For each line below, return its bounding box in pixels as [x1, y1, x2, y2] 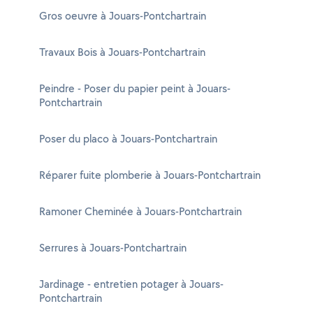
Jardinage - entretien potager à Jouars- [39, 277, 224, 291]
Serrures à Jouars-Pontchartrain [39, 240, 187, 255]
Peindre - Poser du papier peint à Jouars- [39, 81, 231, 96]
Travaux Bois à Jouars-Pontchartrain [39, 45, 205, 59]
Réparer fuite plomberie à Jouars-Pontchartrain [39, 168, 261, 182]
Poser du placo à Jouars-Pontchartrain [39, 131, 217, 146]
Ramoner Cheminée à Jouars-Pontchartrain [39, 204, 242, 219]
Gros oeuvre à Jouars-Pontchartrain [39, 8, 206, 23]
